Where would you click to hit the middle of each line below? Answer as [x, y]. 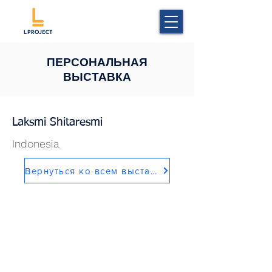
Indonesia [36, 144]
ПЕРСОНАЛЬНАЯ [97, 62]
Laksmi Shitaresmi [57, 122]
